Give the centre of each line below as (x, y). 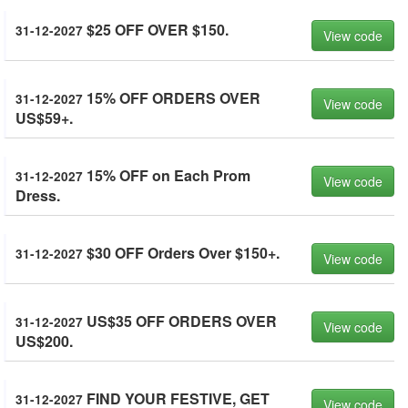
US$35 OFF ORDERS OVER (180, 321)
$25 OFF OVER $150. (156, 30)
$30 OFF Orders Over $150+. (181, 253)
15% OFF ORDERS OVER (172, 98)
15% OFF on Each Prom (167, 175)
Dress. (38, 195)
